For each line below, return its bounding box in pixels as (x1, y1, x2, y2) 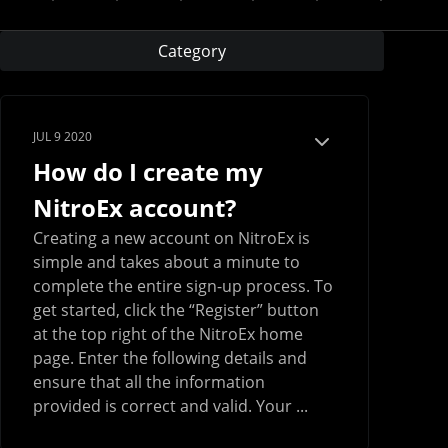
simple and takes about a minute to (33, 251, 300, 274)
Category (158, 40, 226, 63)
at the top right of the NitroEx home (33, 323, 303, 346)
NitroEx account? (33, 191, 236, 225)
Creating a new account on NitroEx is (33, 227, 310, 250)
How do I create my (33, 155, 263, 189)
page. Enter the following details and (33, 347, 307, 370)
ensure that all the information (33, 371, 265, 394)
